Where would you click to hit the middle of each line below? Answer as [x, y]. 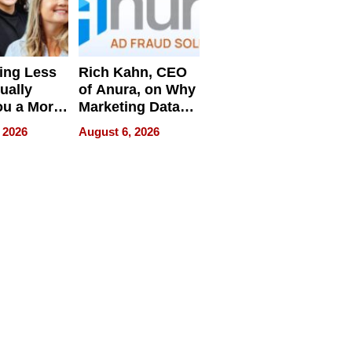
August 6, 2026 [119, 132]
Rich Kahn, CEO [132, 73]
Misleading [115, 142]
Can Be [103, 125]
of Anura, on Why [137, 90]
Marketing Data [129, 107]
